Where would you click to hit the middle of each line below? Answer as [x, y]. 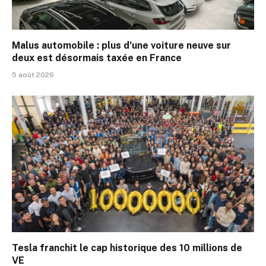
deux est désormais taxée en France [97, 58]
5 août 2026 [33, 75]
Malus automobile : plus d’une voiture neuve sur [121, 46]
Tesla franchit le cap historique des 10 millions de [127, 248]
